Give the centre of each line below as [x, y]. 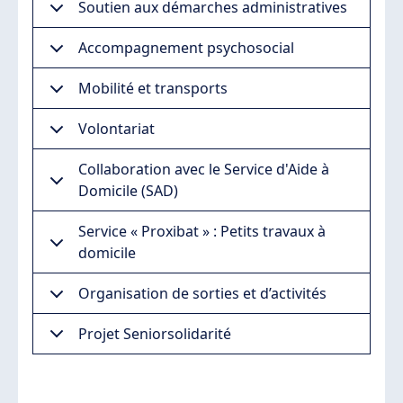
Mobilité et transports [153, 89]
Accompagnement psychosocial [186, 48]
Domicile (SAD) [128, 191]
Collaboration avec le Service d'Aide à [204, 170]
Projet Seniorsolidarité [155, 334]
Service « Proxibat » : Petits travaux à [202, 232]
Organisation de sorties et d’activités [202, 294]
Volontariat [116, 129]
